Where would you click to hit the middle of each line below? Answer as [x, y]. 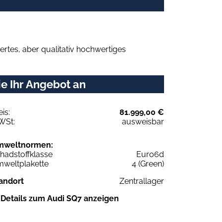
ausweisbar [143, 121]
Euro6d [150, 154]
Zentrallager [142, 181]
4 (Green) [148, 164]
